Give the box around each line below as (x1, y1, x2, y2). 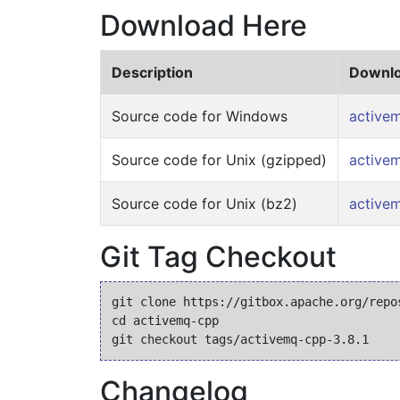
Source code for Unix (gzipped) (112, 151, 327, 169)
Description (112, 63, 193, 81)
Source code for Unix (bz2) (112, 195, 297, 212)
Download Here (100, 8, 307, 43)
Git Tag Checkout (100, 239, 337, 274)
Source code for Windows (112, 107, 287, 125)
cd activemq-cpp (112, 313, 219, 328)
